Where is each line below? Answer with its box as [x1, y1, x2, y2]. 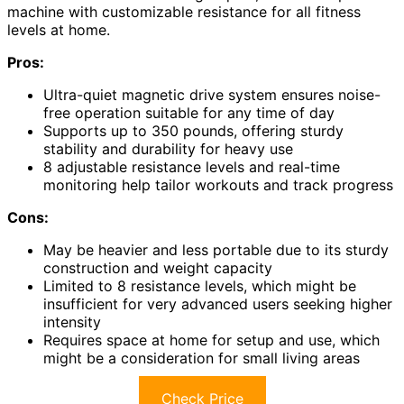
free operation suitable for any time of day [43, 103, 335, 122]
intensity [43, 312, 101, 331]
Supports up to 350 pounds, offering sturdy [43, 121, 344, 140]
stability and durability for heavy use [43, 139, 293, 158]
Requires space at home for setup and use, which [43, 330, 380, 349]
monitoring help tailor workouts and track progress [43, 175, 393, 194]
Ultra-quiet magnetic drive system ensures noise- [43, 85, 381, 104]
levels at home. [7, 20, 110, 39]
